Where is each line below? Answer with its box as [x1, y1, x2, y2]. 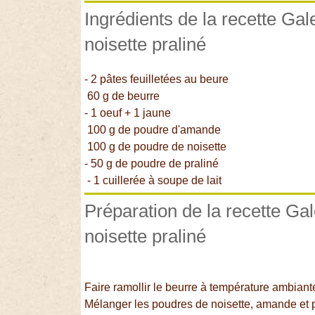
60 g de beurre [84, 89, 160, 102]
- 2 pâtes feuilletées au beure [84, 72, 229, 85]
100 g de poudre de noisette [84, 140, 227, 153]
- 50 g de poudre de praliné [84, 157, 219, 169]
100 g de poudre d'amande [84, 123, 221, 136]
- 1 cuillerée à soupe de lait [84, 174, 225, 186]
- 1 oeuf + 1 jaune [84, 106, 172, 119]
